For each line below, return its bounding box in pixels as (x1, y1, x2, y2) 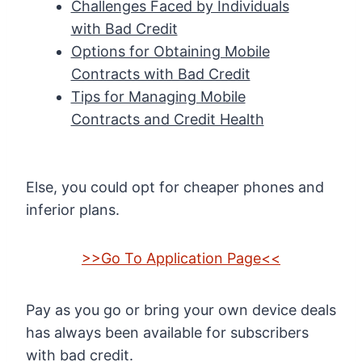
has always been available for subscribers (26, 323, 309, 341)
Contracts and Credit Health (70, 110, 264, 128)
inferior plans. (26, 200, 120, 218)
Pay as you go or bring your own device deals (26, 301, 336, 318)
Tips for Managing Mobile (70, 87, 246, 105)
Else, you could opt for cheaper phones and (26, 178, 324, 196)
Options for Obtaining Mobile (70, 42, 270, 60)
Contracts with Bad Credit (70, 65, 250, 82)
